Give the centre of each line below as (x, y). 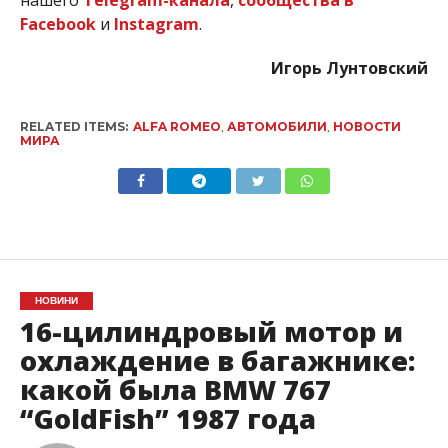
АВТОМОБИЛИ (276, 126)
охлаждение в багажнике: (217, 360)
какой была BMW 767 (175, 389)
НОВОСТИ (366, 126)
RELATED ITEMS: (73, 126)
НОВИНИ (56, 300)
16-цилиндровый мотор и (211, 331)
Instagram (156, 23)
